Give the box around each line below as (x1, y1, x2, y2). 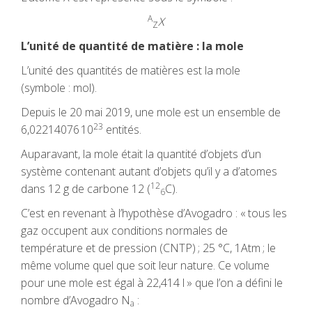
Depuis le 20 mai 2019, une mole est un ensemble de (21, 104, 281, 120)
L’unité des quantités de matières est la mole (21, 63, 240, 78)
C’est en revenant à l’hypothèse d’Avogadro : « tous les (21, 205, 287, 221)
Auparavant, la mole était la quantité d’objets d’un (21, 146, 261, 162)
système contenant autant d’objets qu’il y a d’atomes (21, 164, 277, 179)
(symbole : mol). (21, 80, 97, 95)
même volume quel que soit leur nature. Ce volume (21, 258, 270, 273)
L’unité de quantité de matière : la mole (21, 38, 244, 54)
